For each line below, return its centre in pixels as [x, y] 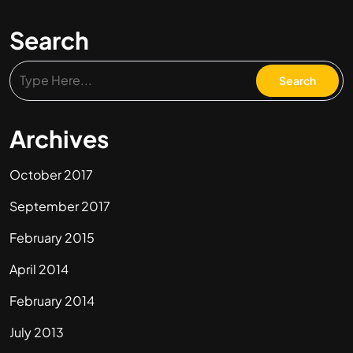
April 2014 [39, 269]
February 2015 [52, 238]
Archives [59, 139]
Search [49, 40]
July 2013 [37, 332]
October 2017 [51, 175]
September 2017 [60, 206]
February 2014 [52, 301]
